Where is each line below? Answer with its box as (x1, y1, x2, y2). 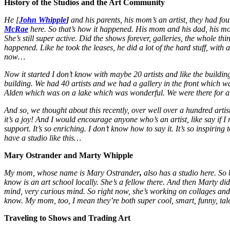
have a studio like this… (4, 133, 81, 143)
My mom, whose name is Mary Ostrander (4, 168, 140, 178)
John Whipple (19, 15, 66, 25)
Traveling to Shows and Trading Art (4, 214, 130, 223)
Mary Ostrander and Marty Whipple (4, 151, 133, 160)
